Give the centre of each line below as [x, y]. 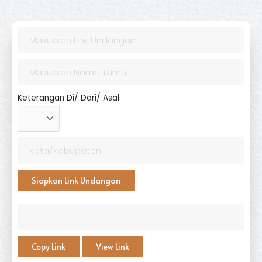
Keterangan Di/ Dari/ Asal [68, 98]
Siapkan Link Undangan [76, 180]
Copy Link [49, 247]
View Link [113, 247]
